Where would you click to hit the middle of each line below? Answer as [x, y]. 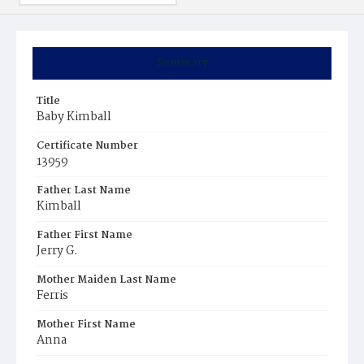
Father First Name [84, 235]
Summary [182, 63]
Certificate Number [87, 146]
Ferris [52, 296]
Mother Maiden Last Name [106, 280]
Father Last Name [84, 191]
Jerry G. [57, 251]
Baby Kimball [74, 117]
